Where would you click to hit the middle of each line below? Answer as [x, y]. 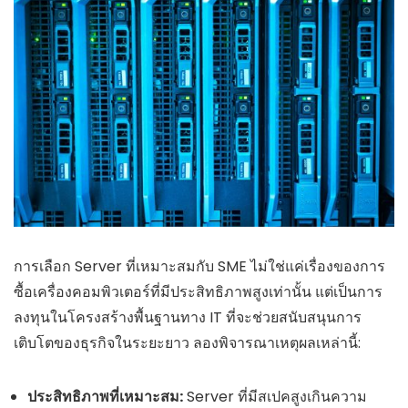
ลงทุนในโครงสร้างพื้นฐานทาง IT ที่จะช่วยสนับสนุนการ [188, 317]
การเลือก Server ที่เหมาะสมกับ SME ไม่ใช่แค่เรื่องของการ [199, 266]
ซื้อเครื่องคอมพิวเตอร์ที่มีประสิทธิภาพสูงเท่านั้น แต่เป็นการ [198, 291]
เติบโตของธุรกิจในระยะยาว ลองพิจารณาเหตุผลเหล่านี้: [187, 342]
